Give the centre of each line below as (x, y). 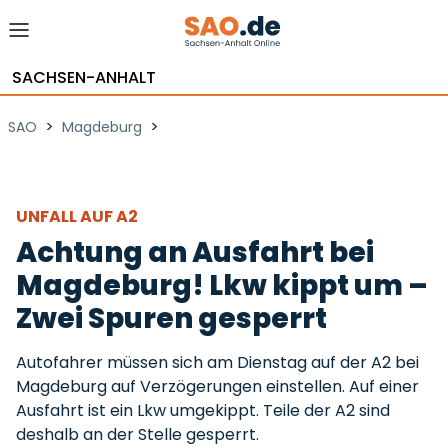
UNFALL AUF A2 (78, 216)
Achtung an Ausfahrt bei (195, 252)
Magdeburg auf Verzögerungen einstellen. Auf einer (217, 386)
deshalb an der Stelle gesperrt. (137, 434)
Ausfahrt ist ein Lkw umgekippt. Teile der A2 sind (203, 410)
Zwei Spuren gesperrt (171, 318)
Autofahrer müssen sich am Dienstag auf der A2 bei (217, 362)
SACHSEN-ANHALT (84, 77)
